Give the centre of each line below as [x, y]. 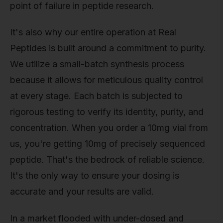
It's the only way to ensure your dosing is [95, 176]
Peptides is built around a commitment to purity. [108, 48]
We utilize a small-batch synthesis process [97, 64]
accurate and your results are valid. [82, 192]
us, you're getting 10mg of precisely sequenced [108, 144]
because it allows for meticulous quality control [107, 80]
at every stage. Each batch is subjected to [96, 96]
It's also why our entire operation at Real [93, 32]
